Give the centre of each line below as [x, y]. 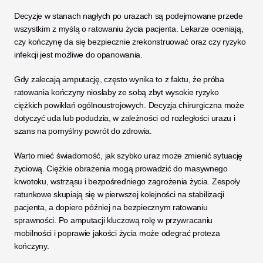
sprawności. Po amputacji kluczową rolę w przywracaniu [114, 220]
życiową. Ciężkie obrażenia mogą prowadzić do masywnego [121, 168]
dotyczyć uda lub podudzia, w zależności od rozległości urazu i [125, 118]
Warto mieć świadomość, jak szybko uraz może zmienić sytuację [129, 156]
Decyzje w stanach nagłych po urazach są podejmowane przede [129, 16]
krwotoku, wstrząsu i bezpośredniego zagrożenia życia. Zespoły [127, 181]
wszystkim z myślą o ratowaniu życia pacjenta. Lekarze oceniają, [129, 29]
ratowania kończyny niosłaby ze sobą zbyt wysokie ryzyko [117, 92]
